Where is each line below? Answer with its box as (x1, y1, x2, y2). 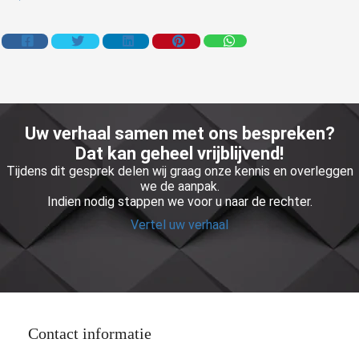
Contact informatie (28, 324, 151, 342)
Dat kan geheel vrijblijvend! (75, 143, 284, 163)
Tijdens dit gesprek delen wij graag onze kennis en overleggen (6, 163, 353, 179)
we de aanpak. (139, 178, 220, 194)
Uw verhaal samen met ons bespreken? (24, 123, 335, 143)
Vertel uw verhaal (131, 216, 228, 232)
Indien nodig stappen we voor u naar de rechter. (46, 193, 313, 209)
